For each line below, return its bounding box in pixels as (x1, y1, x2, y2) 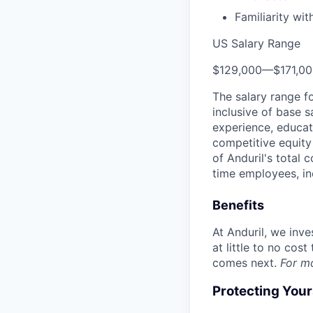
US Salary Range (212, 36, 300, 51)
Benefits (212, 198, 264, 213)
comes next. (212, 256, 280, 270)
